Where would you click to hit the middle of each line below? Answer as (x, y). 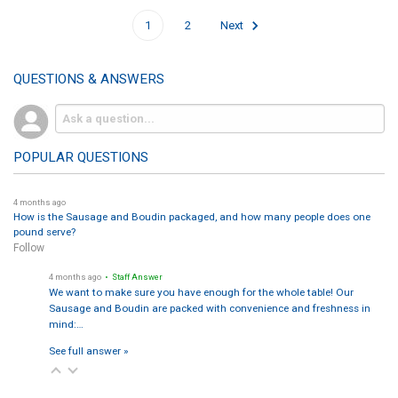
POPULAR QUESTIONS (80, 158)
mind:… (66, 324)
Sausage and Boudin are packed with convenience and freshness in (209, 308)
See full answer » (88, 350)
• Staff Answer (132, 276)
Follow (28, 247)
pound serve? (44, 231)
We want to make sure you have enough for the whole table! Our (201, 292)
